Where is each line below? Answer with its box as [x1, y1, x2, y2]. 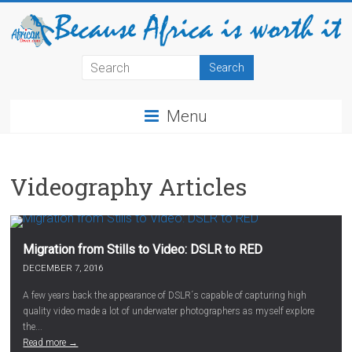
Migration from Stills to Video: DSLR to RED [23, 242, 263, 258]
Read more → [23, 337, 79, 349]
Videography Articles [10, 171, 247, 203]
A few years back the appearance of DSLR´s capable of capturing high [23, 290, 307, 302]
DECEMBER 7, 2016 [23, 262, 104, 274]
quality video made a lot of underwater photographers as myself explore [23, 306, 315, 317]
